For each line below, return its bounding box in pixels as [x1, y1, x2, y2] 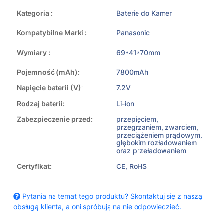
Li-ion [116, 99, 134, 108]
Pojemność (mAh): [17, 68, 80, 77]
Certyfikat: [17, 162, 52, 171]
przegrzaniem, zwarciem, [116, 123, 198, 132]
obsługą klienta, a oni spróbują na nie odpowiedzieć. [13, 202, 181, 211]
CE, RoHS [116, 162, 147, 171]
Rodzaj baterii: [17, 99, 65, 108]
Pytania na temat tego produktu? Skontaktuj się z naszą [20, 192, 202, 201]
